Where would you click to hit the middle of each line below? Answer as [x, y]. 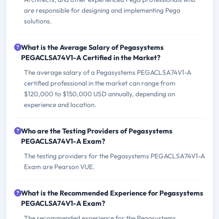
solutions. [38, 21]
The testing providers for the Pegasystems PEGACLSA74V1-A [114, 156]
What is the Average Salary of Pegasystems [92, 48]
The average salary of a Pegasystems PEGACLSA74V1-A [108, 73]
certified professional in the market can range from [100, 83]
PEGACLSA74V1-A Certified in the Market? [91, 58]
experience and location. [60, 105]
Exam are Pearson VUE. [59, 167]
